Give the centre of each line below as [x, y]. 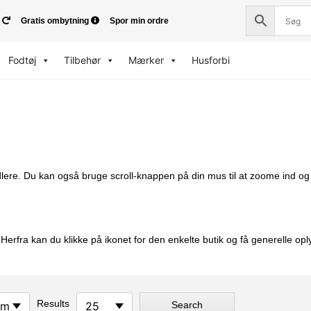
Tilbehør [82, 60]
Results [53, 303]
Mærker [146, 60]
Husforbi [210, 60]
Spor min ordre [139, 21]
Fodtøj [22, 60]
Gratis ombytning [55, 21]
